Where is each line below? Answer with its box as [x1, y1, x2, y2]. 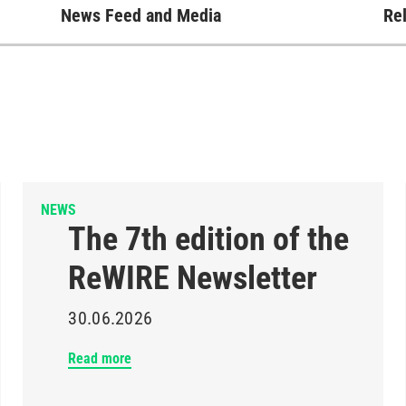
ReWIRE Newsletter [68, 259, 318, 297]
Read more [68, 350, 132, 367]
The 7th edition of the [68, 220, 350, 258]
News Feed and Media [61, 5, 221, 26]
